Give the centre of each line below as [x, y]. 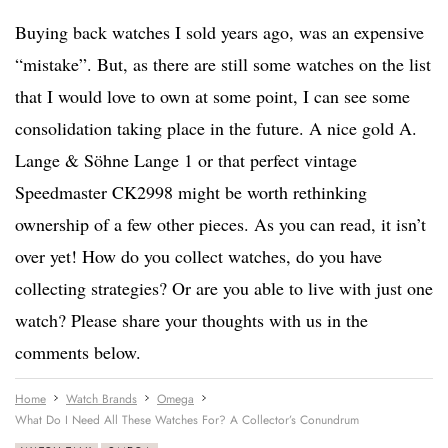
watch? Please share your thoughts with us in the [191, 320]
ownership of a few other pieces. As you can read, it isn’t [220, 224]
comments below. [78, 352]
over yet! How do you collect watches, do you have [198, 256]
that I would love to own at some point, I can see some [212, 96]
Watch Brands [101, 399]
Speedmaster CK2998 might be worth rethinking [191, 192]
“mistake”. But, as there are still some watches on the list [223, 64]
